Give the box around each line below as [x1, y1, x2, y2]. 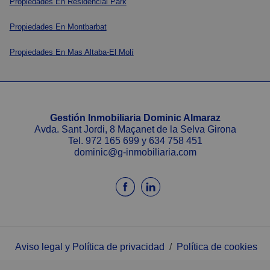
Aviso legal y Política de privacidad [15, 242, 165, 253]
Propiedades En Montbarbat [9, 22, 107, 32]
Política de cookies [177, 242, 257, 253]
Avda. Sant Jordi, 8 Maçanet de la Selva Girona [34, 124, 236, 135]
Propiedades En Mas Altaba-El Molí [9, 48, 134, 57]
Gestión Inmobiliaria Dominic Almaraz [49, 113, 221, 124]
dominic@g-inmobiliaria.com [74, 147, 196, 158]
